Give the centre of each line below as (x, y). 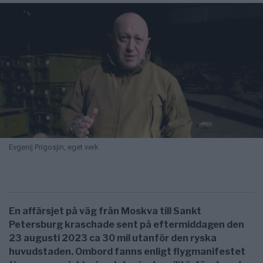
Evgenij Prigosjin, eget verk (54, 147)
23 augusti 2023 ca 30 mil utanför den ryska (113, 238)
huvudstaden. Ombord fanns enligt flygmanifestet (127, 251)
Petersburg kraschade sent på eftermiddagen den (127, 224)
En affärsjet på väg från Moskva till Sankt (105, 211)
